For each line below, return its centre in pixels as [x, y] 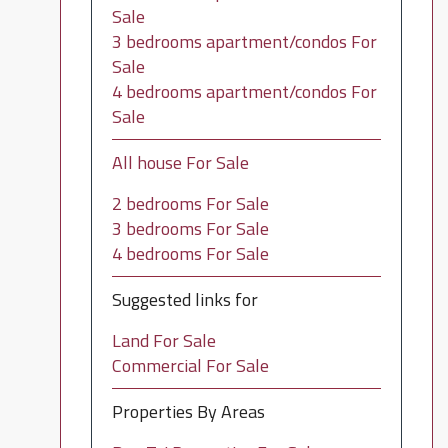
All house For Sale [180, 162]
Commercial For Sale [190, 365]
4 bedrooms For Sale [190, 253]
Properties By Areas [188, 411]
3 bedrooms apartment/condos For [244, 41]
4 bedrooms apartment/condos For [244, 91]
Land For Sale [163, 340]
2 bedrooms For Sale [190, 203]
